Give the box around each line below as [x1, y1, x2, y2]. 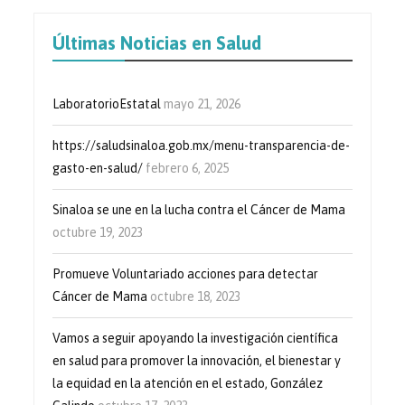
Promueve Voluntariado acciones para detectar [52, 266, 319, 281]
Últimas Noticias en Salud [52, 32, 262, 53]
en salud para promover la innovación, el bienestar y [52, 353, 342, 368]
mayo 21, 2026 [164, 96, 241, 111]
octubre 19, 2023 [52, 224, 144, 240]
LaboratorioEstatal [52, 96, 162, 111]
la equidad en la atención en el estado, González [52, 375, 324, 391]
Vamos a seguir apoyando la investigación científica [52, 330, 339, 345]
